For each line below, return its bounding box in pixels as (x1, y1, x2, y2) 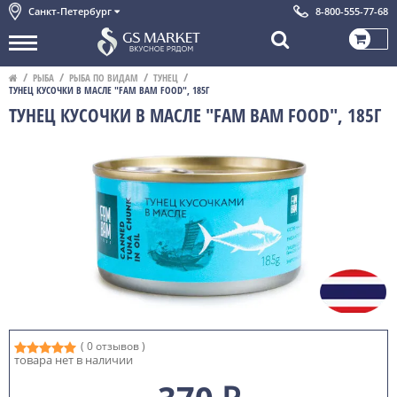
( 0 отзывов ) (81, 339, 145, 354)
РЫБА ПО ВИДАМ (69, 71, 138, 84)
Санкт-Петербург (28, 4, 114, 18)
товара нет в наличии (14, 352, 133, 368)
